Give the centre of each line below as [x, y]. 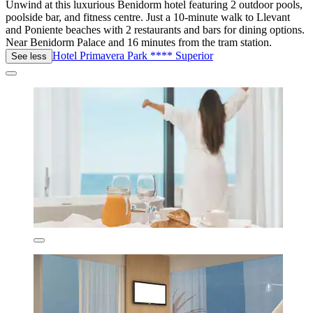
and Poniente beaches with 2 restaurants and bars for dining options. [155, 30]
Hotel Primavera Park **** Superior [133, 56]
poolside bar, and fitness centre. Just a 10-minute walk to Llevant [148, 17]
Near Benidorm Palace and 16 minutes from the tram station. [139, 43]
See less [29, 57]
